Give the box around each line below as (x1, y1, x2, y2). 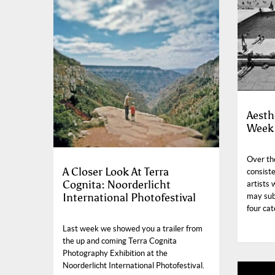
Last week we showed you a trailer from (63, 224, 203, 233)
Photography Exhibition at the (63, 249, 168, 258)
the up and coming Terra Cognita (63, 236, 177, 246)
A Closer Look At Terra (63, 165, 169, 179)
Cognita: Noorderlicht (63, 178, 171, 192)
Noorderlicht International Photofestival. (63, 261, 204, 270)
